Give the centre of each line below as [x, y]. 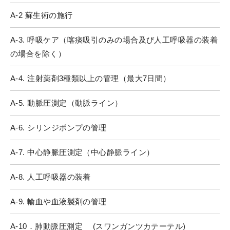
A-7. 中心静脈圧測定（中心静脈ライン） [82, 152]
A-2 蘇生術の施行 [42, 15]
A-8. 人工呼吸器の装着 [51, 177]
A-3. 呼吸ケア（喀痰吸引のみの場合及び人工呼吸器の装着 [114, 40]
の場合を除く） [38, 53]
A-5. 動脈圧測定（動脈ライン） [66, 103]
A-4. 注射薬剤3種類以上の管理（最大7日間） [91, 78]
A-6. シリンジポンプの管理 [59, 127]
